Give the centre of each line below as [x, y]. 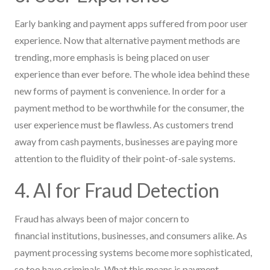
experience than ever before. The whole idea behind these [132, 74]
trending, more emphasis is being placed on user [112, 57]
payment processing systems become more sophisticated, [133, 252]
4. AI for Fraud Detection [117, 190]
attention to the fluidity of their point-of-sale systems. [126, 158]
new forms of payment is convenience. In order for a [120, 90]
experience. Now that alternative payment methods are [127, 40]
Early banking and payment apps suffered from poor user [131, 23]
